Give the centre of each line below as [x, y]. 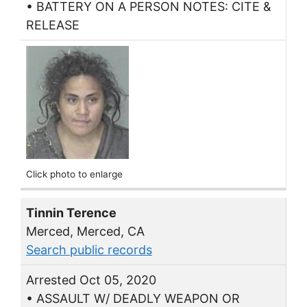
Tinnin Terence [71, 212]
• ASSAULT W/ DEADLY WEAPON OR [133, 298]
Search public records [89, 249]
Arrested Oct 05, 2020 [91, 280]
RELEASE [53, 25]
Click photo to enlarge [74, 174]
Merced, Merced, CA [85, 231]
